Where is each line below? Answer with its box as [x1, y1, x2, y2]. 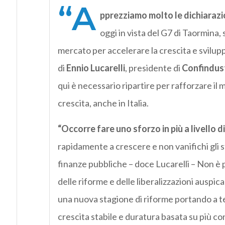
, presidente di [125, 62, 182, 74]
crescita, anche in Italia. [57, 97, 149, 109]
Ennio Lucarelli [66, 62, 125, 74]
